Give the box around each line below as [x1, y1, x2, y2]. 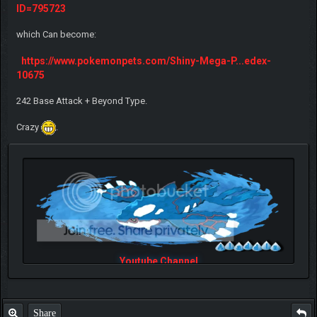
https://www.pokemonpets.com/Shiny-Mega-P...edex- [21, 54, 271, 67]
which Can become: [16, 28, 96, 40]
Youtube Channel [119, 255, 198, 267]
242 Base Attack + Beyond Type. [16, 95, 147, 106]
